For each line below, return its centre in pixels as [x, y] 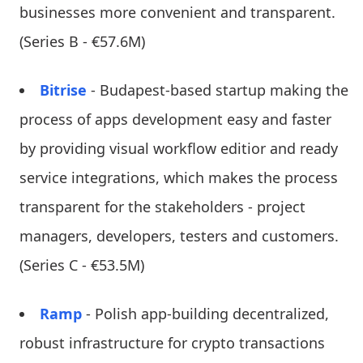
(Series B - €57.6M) [82, 41]
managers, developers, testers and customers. [179, 235]
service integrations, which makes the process [179, 177]
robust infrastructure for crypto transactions [172, 342]
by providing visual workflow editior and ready [179, 148]
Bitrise [63, 90]
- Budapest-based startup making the [218, 90]
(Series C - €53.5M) [82, 265]
